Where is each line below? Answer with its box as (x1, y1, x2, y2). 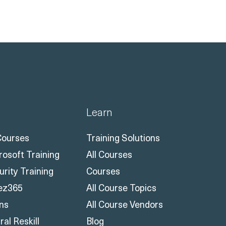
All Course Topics (86, 180, 156, 194)
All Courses (86, 147, 132, 161)
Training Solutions (86, 130, 160, 144)
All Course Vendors (86, 197, 163, 211)
